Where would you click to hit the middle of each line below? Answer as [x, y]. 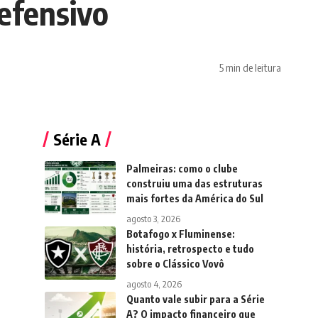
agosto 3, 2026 [153, 219]
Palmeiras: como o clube [182, 169]
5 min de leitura [250, 67]
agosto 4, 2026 [154, 284]
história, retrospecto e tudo [190, 249]
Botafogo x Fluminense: [180, 234]
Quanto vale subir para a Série [195, 300]
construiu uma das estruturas [194, 184]
